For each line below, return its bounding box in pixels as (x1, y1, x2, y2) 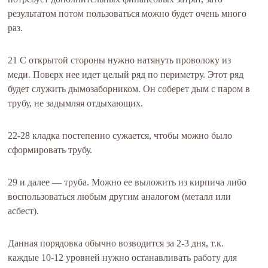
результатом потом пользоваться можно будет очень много (8, 8, 247, 19)
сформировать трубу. (8, 145, 93, 155)
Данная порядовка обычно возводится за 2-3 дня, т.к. (8, 238, 224, 248)
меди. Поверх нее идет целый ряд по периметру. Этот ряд (8, 69, 244, 80)
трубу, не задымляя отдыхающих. (8, 98, 144, 108)
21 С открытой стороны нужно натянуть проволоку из (8, 55, 232, 65)
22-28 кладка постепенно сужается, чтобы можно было (8, 130, 233, 141)
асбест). (8, 206, 39, 216)
